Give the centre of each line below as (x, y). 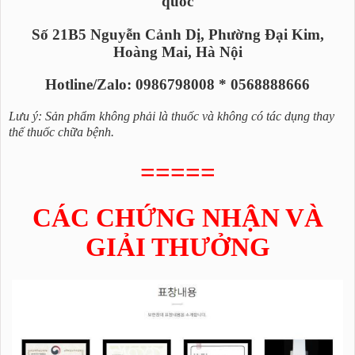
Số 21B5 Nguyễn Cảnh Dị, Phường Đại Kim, (177, 34)
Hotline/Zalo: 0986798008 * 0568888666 (177, 84)
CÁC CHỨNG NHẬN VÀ (177, 218)
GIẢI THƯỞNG (177, 248)
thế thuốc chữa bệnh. (61, 132)
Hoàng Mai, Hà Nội (177, 52)
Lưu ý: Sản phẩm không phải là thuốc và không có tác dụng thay (172, 116)
